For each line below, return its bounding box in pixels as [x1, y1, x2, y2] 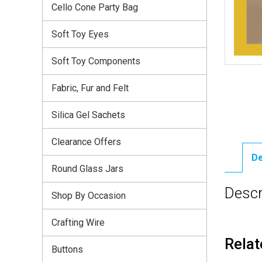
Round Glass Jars [51, 163, 123, 174]
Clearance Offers [51, 136, 121, 147]
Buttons [51, 243, 83, 255]
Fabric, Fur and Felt [51, 82, 129, 94]
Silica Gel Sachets [51, 109, 125, 120]
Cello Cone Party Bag [51, 1, 138, 13]
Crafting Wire [51, 216, 105, 228]
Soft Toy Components [51, 55, 140, 67]
